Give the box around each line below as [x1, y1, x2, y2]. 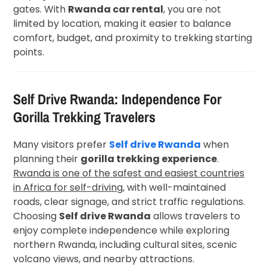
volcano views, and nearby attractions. [13, 252, 195, 266]
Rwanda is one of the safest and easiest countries [13, 166, 245, 180]
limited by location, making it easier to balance [13, 16, 232, 30]
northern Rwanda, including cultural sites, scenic [13, 237, 238, 252]
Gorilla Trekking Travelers [13, 107, 156, 126]
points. [13, 45, 45, 59]
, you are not [163, 2, 222, 16]
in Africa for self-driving [13, 180, 123, 194]
